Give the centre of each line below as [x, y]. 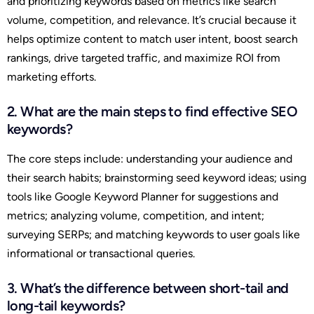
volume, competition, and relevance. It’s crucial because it [152, 20]
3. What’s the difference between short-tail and [148, 288]
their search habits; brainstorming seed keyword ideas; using [157, 177]
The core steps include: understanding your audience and [150, 158]
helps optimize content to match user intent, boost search [152, 39]
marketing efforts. [52, 76]
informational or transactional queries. [101, 253]
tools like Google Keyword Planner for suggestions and [143, 196]
